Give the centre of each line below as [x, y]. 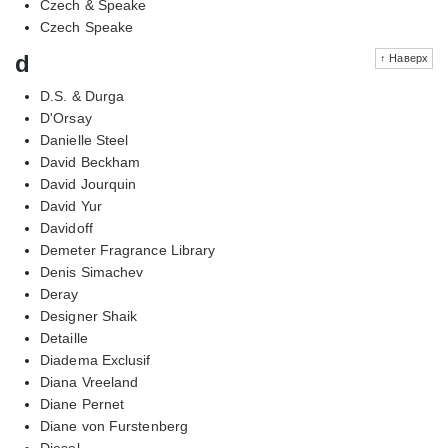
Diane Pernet [82, 403]
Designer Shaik [89, 315]
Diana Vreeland [89, 381]
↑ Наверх [404, 57]
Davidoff [66, 227]
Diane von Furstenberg [114, 425]
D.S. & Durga [82, 95]
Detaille [64, 337]
